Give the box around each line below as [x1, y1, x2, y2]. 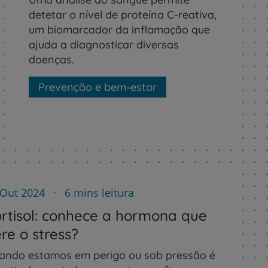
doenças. [28, 52, 74, 66]
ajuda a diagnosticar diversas [28, 37, 179, 51]
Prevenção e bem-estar [38, 80, 157, 94]
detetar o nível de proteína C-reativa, [28, 7, 217, 22]
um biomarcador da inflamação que [28, 22, 210, 36]
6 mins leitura [62, 185, 135, 200]
